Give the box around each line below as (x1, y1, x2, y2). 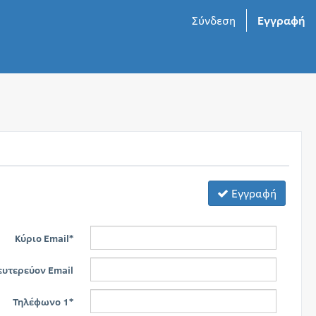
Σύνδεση (192, 13, 236, 28)
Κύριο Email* (14, 231, 73, 245)
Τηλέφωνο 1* (12, 295, 73, 308)
